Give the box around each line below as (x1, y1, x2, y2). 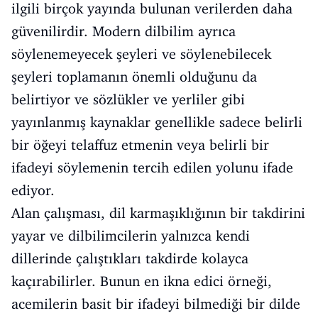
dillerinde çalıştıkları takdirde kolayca (11, 250, 248, 267)
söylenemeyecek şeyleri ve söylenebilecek (11, 45, 271, 62)
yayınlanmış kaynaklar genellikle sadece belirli (11, 114, 302, 131)
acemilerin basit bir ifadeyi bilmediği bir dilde (11, 295, 300, 312)
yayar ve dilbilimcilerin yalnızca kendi (11, 227, 250, 244)
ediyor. (11, 182, 55, 199)
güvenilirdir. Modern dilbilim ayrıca (11, 23, 236, 40)
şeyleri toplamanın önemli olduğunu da (11, 68, 257, 85)
